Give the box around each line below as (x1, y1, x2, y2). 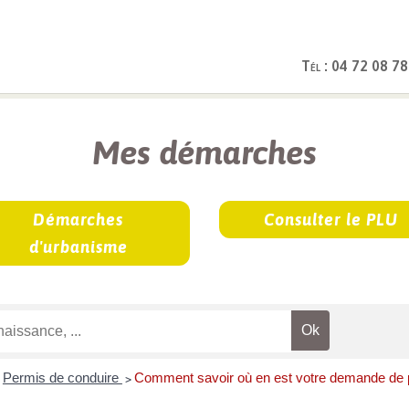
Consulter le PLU (263, 209, 398, 229)
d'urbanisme (28, 236, 128, 257)
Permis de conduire (2, 370, 122, 386)
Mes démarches (92, 133, 317, 173)
